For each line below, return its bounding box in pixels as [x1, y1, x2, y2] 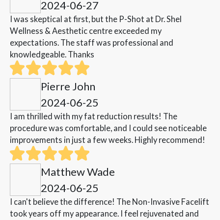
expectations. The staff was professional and [10, 38, 173, 48]
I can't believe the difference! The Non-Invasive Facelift [10, 197, 209, 207]
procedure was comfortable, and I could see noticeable [10, 123, 207, 133]
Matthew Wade [41, 165, 115, 179]
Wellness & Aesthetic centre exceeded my [10, 26, 162, 36]
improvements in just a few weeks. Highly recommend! [10, 135, 205, 145]
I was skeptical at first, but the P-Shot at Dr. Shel [10, 14, 182, 24]
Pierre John [41, 80, 95, 93]
